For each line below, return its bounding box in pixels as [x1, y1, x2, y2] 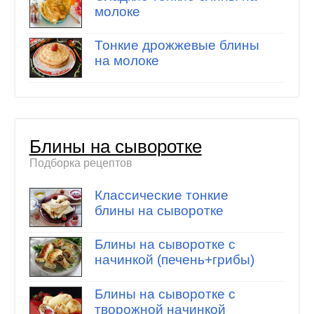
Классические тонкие [94, 187, 228, 203]
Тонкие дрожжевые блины [94, 38, 259, 53]
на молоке [94, 53, 159, 69]
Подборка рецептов [29, 157, 132, 170]
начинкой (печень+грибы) [94, 252, 254, 268]
